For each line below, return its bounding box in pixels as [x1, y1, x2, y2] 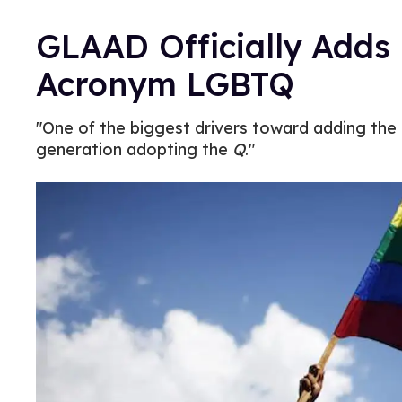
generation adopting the [36, 139, 232, 160]
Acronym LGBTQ [36, 64, 294, 104]
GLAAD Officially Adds [36, 26, 400, 66]
